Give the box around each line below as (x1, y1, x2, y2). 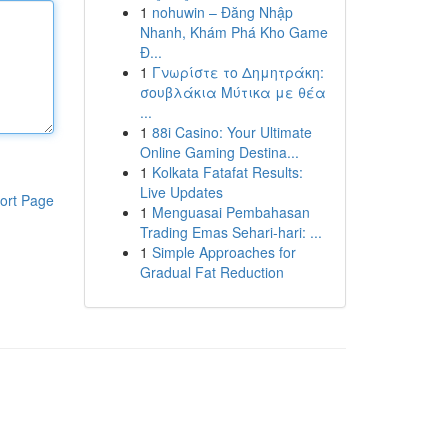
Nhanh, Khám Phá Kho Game (139, 22, 328, 42)
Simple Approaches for (151, 242, 296, 262)
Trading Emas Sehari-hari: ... (139, 222, 322, 242)
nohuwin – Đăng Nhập (151, 2, 293, 22)
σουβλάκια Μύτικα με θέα (139, 82, 326, 102)
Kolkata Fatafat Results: (151, 162, 303, 182)
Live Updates (139, 182, 223, 202)
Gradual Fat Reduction (139, 262, 284, 282)
